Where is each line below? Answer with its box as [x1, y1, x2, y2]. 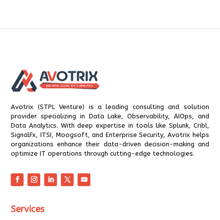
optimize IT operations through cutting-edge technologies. [11, 150, 195, 158]
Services [11, 203, 45, 215]
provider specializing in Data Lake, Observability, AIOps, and [11, 112, 209, 120]
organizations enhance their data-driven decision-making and [11, 140, 209, 148]
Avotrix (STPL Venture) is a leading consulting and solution [11, 103, 209, 111]
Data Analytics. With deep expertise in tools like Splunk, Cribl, [11, 122, 209, 130]
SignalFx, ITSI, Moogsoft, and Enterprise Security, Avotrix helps [11, 131, 209, 139]
